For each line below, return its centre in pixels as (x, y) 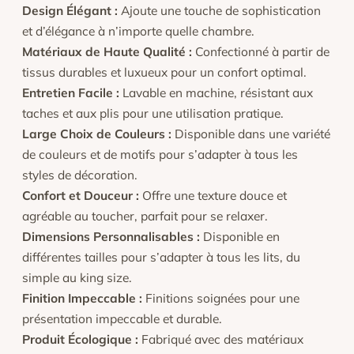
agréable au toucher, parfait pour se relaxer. (145, 216)
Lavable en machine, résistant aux (216, 92)
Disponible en (240, 236)
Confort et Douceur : (81, 195)
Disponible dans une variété (251, 134)
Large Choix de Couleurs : (97, 134)
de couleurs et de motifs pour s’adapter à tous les (160, 154)
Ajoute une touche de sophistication (219, 10)
